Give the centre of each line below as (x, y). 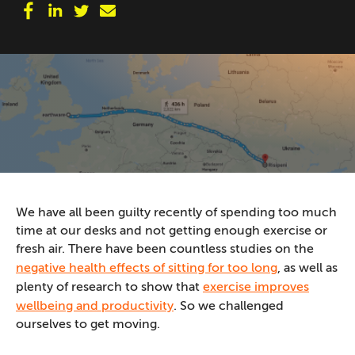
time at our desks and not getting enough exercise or (172, 231)
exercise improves (256, 287)
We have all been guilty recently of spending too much (176, 213)
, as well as (307, 268)
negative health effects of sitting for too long (147, 268)
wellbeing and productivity (95, 306)
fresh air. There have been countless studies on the (165, 249)
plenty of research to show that (109, 287)
